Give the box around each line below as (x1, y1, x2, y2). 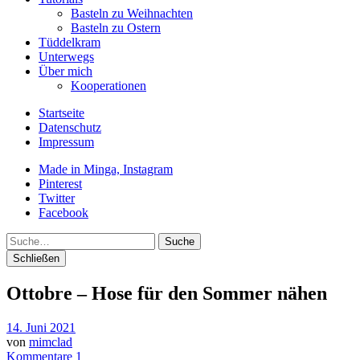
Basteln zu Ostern (71, 21, 161, 35)
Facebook (39, 206, 88, 219)
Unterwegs (39, 50, 94, 63)
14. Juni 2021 (6, 320, 76, 334)
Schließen (13, 252, 59, 264)
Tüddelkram (39, 35, 100, 49)
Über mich (39, 64, 92, 78)
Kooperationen (71, 79, 146, 92)
